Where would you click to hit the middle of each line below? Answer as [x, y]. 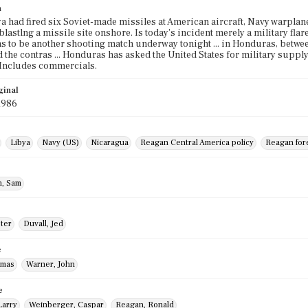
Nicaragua [110, 143]
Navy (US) [60, 143]
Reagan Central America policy [197, 143]
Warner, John [51, 264]
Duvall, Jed [43, 224]
